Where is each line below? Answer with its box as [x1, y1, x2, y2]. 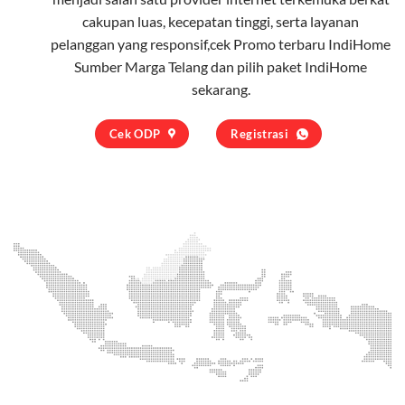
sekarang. [191, 80, 250, 98]
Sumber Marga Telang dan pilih [74, 57, 267, 75]
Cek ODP [108, 126, 161, 141]
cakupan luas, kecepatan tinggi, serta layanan [82, 12, 359, 30]
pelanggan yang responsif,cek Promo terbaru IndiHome [51, 34, 391, 52]
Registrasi [231, 126, 289, 141]
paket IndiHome [267, 57, 367, 75]
